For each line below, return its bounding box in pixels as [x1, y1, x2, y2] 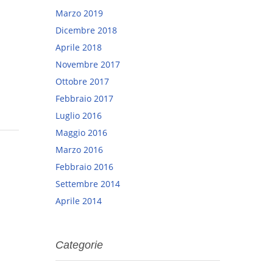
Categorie [55, 238, 103, 251]
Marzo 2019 [55, 7, 103, 19]
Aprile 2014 [55, 194, 102, 207]
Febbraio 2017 [55, 92, 113, 104]
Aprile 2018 [55, 41, 102, 53]
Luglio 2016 [55, 109, 102, 121]
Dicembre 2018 [55, 24, 117, 36]
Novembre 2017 [55, 58, 120, 70]
